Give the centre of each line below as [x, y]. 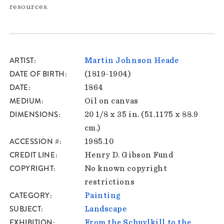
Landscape [105, 209]
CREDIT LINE [32, 155]
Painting [102, 196]
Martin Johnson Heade [131, 61]
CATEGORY [29, 196]
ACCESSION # [34, 142]
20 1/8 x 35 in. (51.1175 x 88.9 [141, 115]
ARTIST [21, 61]
